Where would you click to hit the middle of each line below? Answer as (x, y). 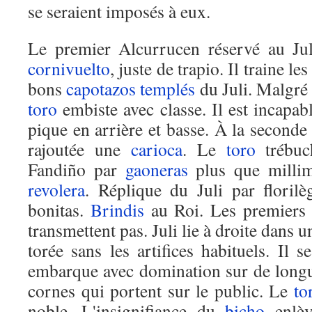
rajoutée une (79, 149)
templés (168, 88)
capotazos (101, 88)
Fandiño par (77, 169)
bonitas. (59, 210)
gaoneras (156, 169)
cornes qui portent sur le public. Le (161, 290)
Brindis (117, 210)
